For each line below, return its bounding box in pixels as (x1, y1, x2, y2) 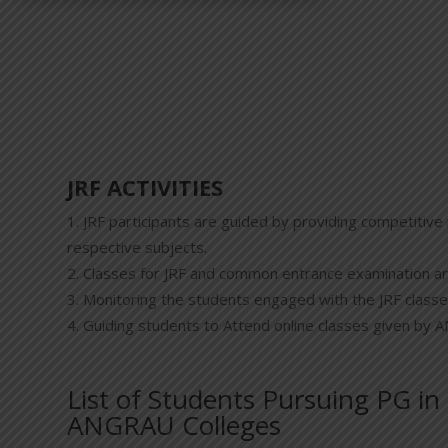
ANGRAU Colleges (67, 407, 282, 444)
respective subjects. (67, 237, 208, 258)
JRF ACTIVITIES (67, 172, 224, 203)
